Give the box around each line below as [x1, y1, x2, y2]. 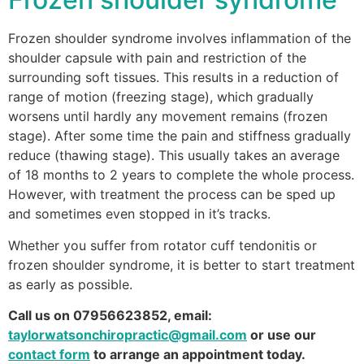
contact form [8, 345, 90, 362]
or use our [247, 326, 316, 343]
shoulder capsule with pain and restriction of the [8, 50, 306, 67]
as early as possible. [8, 275, 132, 292]
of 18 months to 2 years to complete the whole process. [8, 167, 354, 184]
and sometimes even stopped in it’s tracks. [8, 206, 271, 223]
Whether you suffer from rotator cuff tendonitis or [8, 236, 317, 253]
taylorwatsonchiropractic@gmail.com [8, 326, 247, 343]
